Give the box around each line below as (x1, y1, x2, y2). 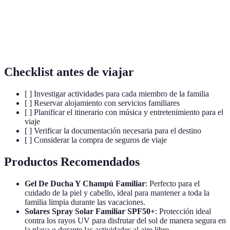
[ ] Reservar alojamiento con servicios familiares (25, 98, 180, 107)
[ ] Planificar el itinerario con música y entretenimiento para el (25, 107, 223, 117)
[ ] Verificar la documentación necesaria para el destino (25, 126, 201, 135)
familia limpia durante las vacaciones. (25, 197, 145, 206)
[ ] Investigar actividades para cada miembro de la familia (25, 89, 209, 98)
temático (13, 36, 40, 45)
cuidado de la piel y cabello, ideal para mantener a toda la (25, 188, 209, 197)
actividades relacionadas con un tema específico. (65, 36, 204, 45)
